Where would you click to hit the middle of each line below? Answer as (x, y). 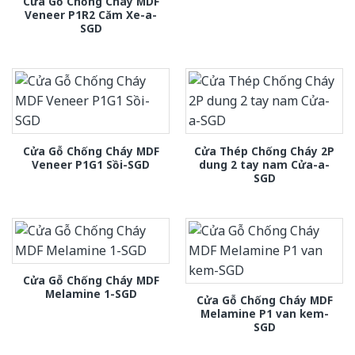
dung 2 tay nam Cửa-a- (264, 164)
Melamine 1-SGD (91, 293)
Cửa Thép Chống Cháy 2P (264, 151)
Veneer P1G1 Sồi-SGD (91, 164)
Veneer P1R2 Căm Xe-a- (91, 15)
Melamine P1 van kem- (264, 313)
